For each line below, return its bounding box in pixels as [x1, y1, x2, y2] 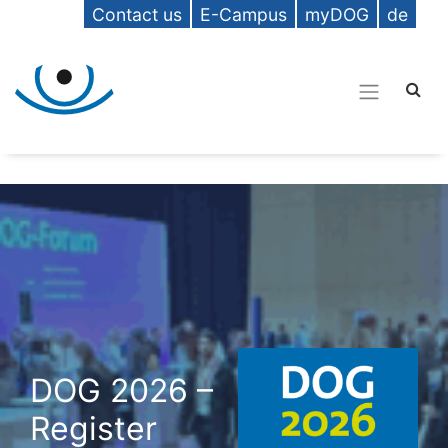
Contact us [92, 4, 182, 25]
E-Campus [200, 4, 287, 25]
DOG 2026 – [30, 371, 213, 410]
